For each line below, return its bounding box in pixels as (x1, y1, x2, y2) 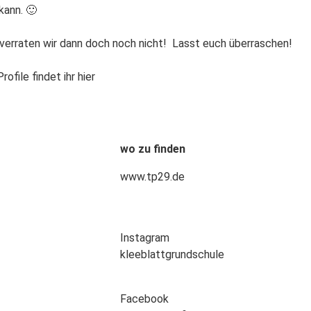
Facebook (119, 292, 169, 305)
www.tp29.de (119, 169, 185, 183)
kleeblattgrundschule (119, 247, 224, 261)
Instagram (119, 230, 169, 244)
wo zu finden (119, 142, 185, 155)
